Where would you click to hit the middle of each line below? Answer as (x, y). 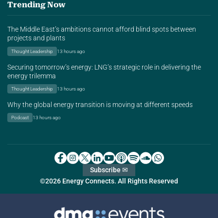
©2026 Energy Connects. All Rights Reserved (109, 181)
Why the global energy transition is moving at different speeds (100, 105)
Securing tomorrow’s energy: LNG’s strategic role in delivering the (104, 67)
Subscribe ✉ (109, 170)
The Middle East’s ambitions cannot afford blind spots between (102, 30)
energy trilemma (32, 76)
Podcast (20, 117)
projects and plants (36, 38)
